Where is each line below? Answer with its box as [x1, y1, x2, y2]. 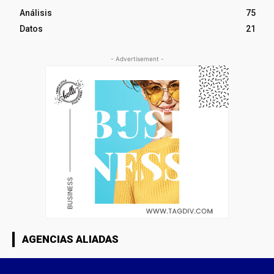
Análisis [20, 7, 52, 18]
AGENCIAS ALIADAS [22, 232, 119, 245]
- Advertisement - [110, 54, 164, 62]
